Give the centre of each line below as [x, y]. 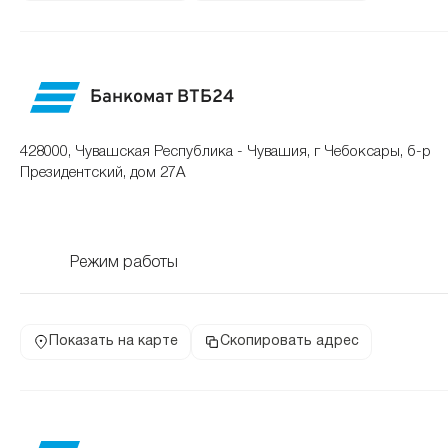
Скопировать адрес [289, 341]
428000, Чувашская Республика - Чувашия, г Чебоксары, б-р [225, 152]
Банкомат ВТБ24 [162, 97]
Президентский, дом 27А [102, 173]
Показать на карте [113, 341]
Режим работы [124, 263]
